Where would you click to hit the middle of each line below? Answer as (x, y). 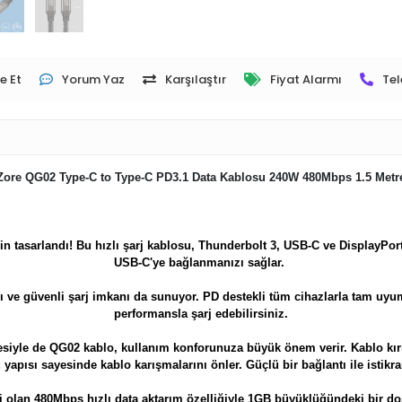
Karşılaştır (196, 80)
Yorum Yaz (93, 80)
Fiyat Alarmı (306, 80)
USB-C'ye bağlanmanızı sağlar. (201, 263)
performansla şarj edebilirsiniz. (201, 314)
